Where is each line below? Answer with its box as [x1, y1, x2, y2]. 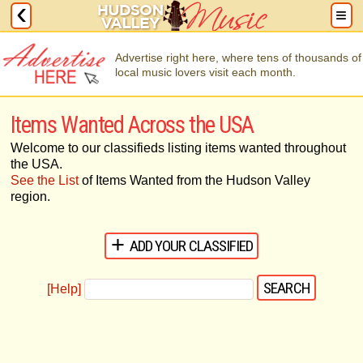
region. [10, 190, 50, 203]
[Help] [47, 281, 82, 296]
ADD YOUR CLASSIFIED [130, 236, 253, 255]
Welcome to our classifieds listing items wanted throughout [10, 141, 346, 155]
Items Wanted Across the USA [10, 111, 254, 139]
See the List [10, 173, 79, 187]
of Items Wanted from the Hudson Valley [78, 173, 310, 187]
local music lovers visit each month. [115, 66, 296, 79]
